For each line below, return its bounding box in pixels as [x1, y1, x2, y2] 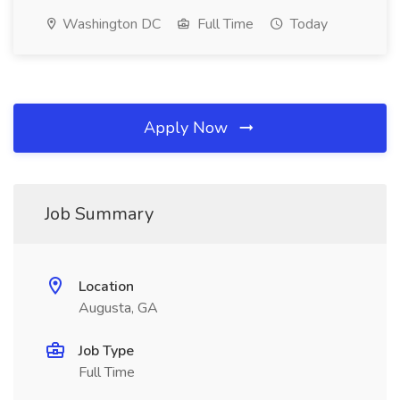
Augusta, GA [79, 298, 158, 318]
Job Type [79, 341, 134, 361]
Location [79, 277, 134, 296]
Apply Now [144, 117, 232, 138]
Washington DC [59, 14, 161, 34]
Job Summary [45, 202, 154, 226]
